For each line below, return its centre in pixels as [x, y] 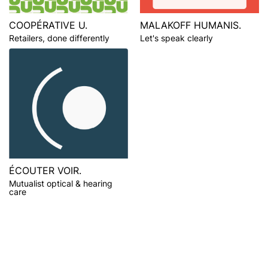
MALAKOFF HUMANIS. [191, 25]
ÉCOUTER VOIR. [45, 170]
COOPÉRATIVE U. [48, 25]
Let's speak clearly [176, 38]
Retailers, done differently [59, 38]
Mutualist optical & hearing [61, 183]
